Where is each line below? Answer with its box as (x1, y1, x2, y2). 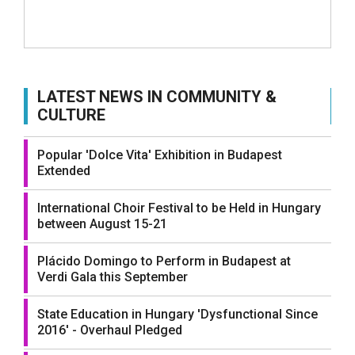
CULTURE (37, 105, 105, 124)
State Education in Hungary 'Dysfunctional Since (37, 306, 318, 322)
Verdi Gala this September (37, 269, 188, 284)
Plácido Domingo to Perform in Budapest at (37, 253, 291, 269)
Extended (37, 162, 90, 178)
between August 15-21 (37, 216, 167, 231)
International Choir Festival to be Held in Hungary (37, 200, 321, 216)
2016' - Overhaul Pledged (37, 322, 182, 338)
